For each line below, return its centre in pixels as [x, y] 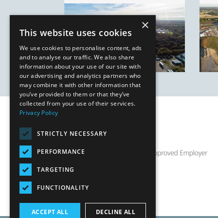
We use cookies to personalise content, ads [81, 48]
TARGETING [56, 169]
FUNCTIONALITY [63, 187]
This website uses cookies [76, 33]
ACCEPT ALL [50, 212]
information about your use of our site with [80, 66]
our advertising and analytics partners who [80, 76]
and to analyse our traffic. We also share [77, 57]
